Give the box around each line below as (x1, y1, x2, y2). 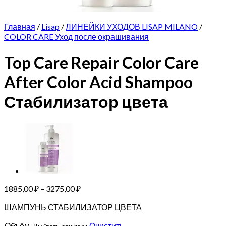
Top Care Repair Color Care (4, 52, 199, 73)
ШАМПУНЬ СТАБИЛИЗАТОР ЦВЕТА (4, 202, 142, 212)
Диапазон (80, 182, 117, 192)
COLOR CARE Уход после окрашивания (4, 32, 149, 41)
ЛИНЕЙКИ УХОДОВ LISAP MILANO (66, 22, 198, 31)
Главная (4, 22, 35, 31)
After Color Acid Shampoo (4, 72, 193, 92)
